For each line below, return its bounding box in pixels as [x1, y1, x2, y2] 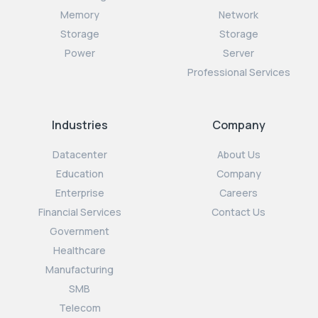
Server [223, 45, 254, 60]
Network [219, 7, 258, 21]
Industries [51, 116, 108, 133]
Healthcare [53, 243, 106, 257]
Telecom [58, 300, 101, 314]
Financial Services [38, 204, 121, 219]
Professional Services [187, 65, 290, 79]
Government [50, 224, 109, 238]
